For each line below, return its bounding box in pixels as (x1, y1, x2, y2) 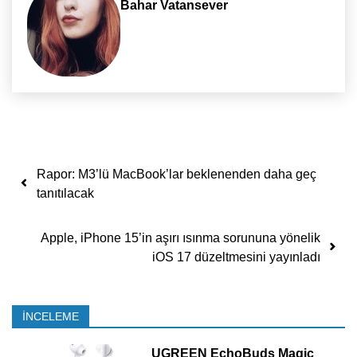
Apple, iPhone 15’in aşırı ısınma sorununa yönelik (41, 230, 320, 245)
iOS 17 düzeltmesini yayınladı (152, 249, 320, 264)
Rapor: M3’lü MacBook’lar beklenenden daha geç (37, 167, 316, 181)
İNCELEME (22, 310, 79, 324)
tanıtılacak (37, 186, 94, 200)
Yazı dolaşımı (23, 155, 180, 184)
